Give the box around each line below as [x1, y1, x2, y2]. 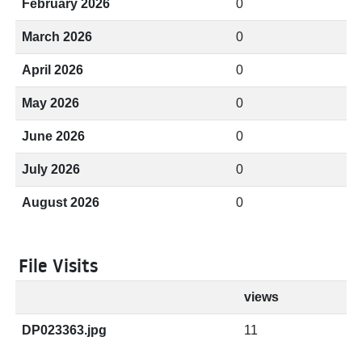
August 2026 [22, 196, 99, 209]
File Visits [19, 253, 98, 279]
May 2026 [22, 96, 79, 110]
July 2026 [22, 162, 80, 176]
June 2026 [22, 129, 85, 143]
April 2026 [22, 63, 83, 77]
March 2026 [22, 30, 92, 44]
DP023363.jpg [22, 323, 107, 337]
